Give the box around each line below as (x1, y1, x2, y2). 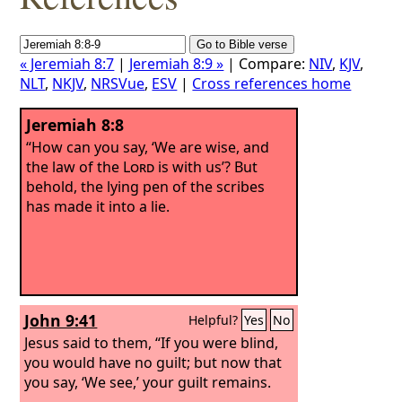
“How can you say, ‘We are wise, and (26, 136, 270, 157)
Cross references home (192, 74, 352, 93)
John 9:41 (24, 310, 98, 331)
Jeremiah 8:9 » (129, 54, 224, 74)
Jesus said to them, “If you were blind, (24, 332, 279, 353)
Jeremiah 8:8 (26, 114, 125, 135)
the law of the (26, 156, 124, 177)
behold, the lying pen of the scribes (26, 176, 266, 197)
